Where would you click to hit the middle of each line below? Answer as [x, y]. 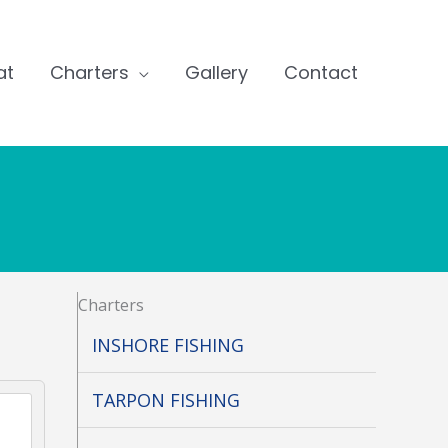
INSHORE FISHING [168, 345]
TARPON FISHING [166, 400]
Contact [321, 72]
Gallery [216, 72]
